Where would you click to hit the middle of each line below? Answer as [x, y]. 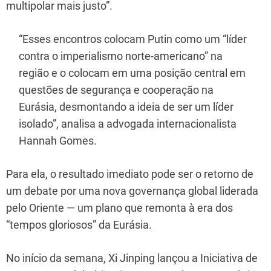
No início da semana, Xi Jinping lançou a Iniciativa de [132, 258]
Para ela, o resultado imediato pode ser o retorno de [130, 174]
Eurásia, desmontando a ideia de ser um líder [126, 106]
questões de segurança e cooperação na [116, 90]
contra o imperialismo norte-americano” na [121, 56]
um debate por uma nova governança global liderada [132, 191]
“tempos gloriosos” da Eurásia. [79, 224]
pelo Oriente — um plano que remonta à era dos [119, 207]
